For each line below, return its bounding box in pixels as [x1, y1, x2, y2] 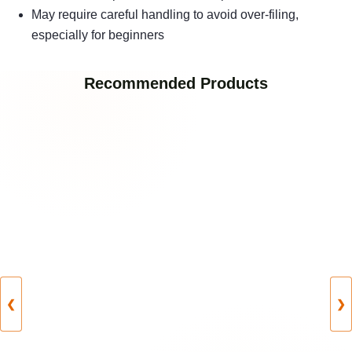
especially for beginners [31, 28, 164, 42]
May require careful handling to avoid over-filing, [31, 8, 299, 22]
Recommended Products [84, 75, 268, 93]
